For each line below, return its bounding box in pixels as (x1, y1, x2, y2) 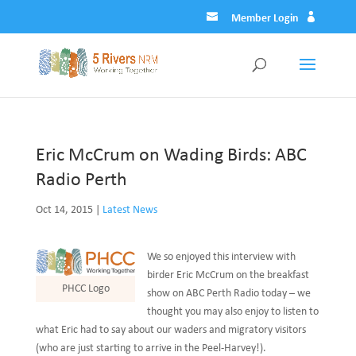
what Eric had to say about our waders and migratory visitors (35, 324, 306, 336)
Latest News (102, 204, 157, 216)
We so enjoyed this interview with (147, 251, 296, 263)
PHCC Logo (61, 282, 110, 295)
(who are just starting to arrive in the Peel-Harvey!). (35, 342, 266, 354)
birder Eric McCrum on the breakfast (147, 269, 310, 281)
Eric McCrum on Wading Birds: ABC (35, 146, 307, 165)
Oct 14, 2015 (35, 204, 93, 216)
